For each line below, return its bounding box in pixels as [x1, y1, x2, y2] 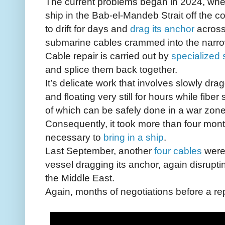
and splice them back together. [45, 64, 177, 75]
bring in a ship [103, 132, 164, 143]
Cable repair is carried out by [45, 50, 171, 62]
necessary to [45, 132, 103, 143]
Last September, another [45, 145, 154, 157]
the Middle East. [45, 172, 115, 184]
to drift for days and [45, 23, 130, 35]
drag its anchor [130, 23, 194, 35]
